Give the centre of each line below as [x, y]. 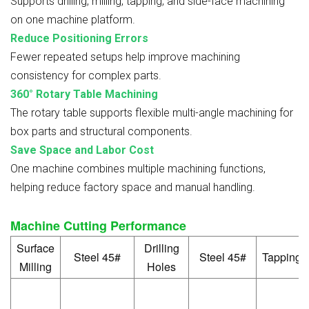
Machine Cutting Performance [98, 225]
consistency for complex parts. [86, 75]
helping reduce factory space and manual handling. [133, 187]
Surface [36, 248]
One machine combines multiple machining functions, [138, 168]
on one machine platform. [73, 19]
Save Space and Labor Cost [82, 150]
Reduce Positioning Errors [79, 38]
